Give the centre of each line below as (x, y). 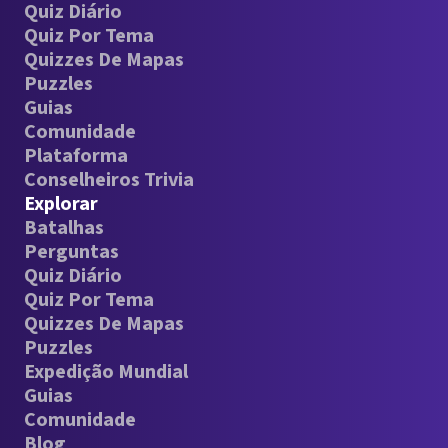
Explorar (61, 204)
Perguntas (71, 252)
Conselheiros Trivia (109, 180)
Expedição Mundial (106, 372)
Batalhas (64, 228)
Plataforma (76, 156)
